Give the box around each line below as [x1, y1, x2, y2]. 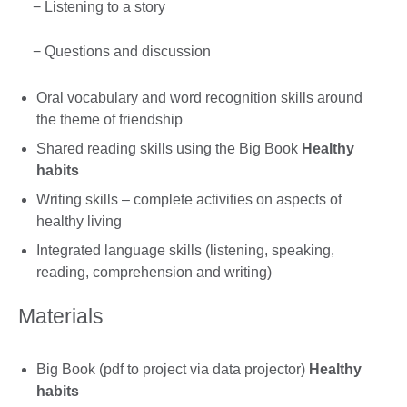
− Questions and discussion [18, 44, 211, 60]
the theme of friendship [36, 111, 183, 127]
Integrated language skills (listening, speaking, [36, 242, 334, 258]
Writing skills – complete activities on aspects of [36, 191, 342, 207]
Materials [18, 304, 104, 329]
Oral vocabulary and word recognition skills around [36, 89, 362, 105]
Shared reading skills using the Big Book [36, 140, 302, 156]
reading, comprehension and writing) [36, 263, 272, 280]
